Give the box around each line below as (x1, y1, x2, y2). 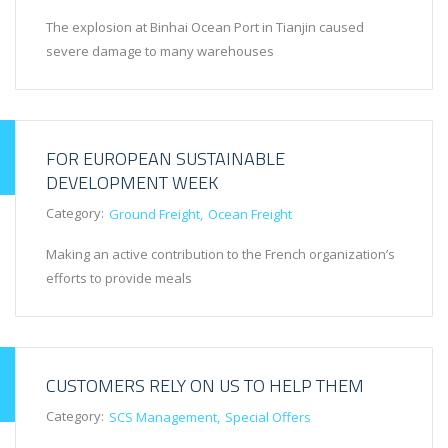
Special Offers (225, 408, 311, 427)
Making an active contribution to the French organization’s (46, 245, 395, 264)
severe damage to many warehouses (46, 42, 274, 61)
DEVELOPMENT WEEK (46, 169, 218, 197)
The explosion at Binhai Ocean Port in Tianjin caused (46, 18, 364, 37)
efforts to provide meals (46, 269, 192, 288)
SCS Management (109, 408, 217, 427)
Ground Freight (109, 205, 200, 224)
